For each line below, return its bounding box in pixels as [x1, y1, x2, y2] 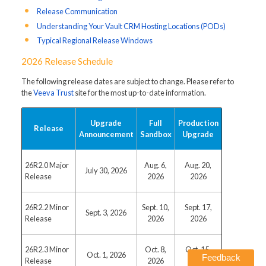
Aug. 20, [185, 160, 212, 170]
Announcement [78, 129, 134, 140]
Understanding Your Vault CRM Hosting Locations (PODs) [36, 21, 226, 31]
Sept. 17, [184, 202, 212, 213]
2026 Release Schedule [21, 56, 113, 67]
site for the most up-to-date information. [73, 88, 206, 98]
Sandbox [140, 129, 172, 140]
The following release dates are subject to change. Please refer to [21, 77, 234, 87]
